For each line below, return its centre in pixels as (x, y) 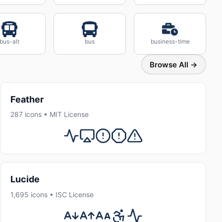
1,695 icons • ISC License (52, 194)
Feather (27, 99)
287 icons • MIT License (50, 114)
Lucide (25, 179)
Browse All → (174, 64)
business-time (170, 41)
